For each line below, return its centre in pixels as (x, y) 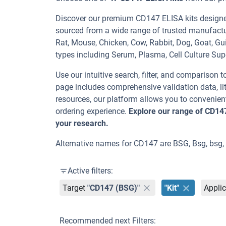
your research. (82, 123)
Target (74, 188)
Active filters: (90, 171)
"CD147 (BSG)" (114, 188)
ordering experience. (92, 111)
